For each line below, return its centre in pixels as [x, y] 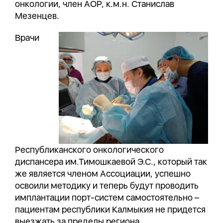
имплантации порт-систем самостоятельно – [107, 197]
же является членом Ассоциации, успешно [103, 173]
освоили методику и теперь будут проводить [107, 185]
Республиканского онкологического [89, 150]
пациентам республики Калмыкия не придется [110, 209]
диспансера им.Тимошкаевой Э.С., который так [111, 162]
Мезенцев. [37, 16]
